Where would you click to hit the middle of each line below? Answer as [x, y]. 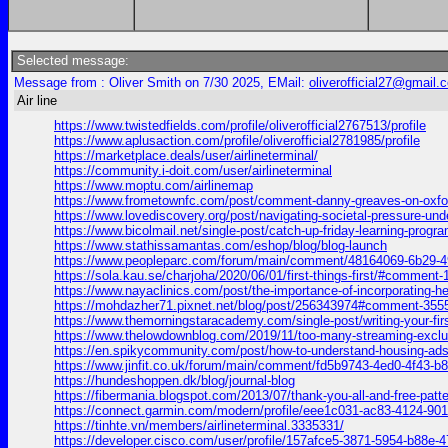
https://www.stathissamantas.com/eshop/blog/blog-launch [220, 245]
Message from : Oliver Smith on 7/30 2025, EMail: [161, 82]
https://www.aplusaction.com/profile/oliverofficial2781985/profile [237, 140]
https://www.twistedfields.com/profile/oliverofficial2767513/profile [240, 125]
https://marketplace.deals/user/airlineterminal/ [186, 155]
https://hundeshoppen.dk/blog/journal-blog [174, 380]
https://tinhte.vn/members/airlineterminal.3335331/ [199, 425]
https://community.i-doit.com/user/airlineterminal [193, 170]
